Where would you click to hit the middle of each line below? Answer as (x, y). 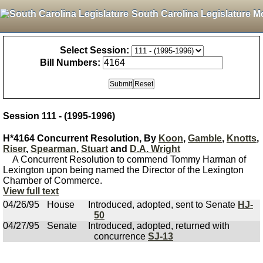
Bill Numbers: (70, 63)
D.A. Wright (155, 149)
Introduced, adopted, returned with (159, 226)
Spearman (53, 149)
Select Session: (94, 50)
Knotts (242, 138)
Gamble (205, 138)
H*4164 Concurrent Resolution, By (81, 138)
